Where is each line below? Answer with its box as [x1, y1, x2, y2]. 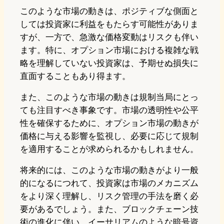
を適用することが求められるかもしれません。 [20, 144, 198, 154]
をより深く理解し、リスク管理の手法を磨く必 [20, 191, 198, 201]
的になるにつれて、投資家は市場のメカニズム [20, 178, 198, 188]
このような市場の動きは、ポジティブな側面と [20, 6, 198, 16]
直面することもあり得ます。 [20, 71, 130, 81]
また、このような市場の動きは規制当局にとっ [20, 92, 198, 102]
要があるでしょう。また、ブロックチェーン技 [20, 204, 198, 214]
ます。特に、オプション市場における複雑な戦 [20, 45, 198, 55]
